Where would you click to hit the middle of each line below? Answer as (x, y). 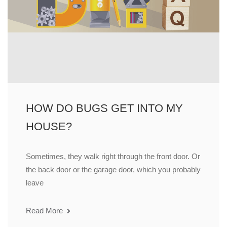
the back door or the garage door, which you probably (113, 170)
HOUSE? (49, 127)
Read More (45, 211)
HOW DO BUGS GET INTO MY (104, 108)
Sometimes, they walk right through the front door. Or (113, 157)
